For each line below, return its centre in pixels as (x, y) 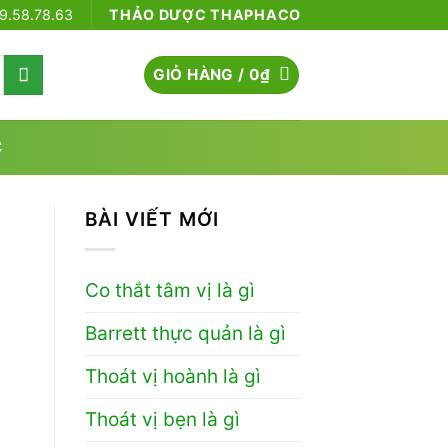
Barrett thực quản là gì (185, 333)
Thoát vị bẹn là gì (162, 419)
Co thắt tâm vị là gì (169, 290)
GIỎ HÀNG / (201, 74)
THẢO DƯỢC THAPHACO (205, 14)
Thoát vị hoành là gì (172, 376)
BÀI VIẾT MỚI (151, 219)
